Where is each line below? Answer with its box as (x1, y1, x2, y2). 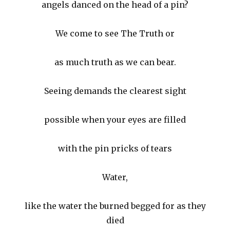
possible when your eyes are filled (44, 114, 186, 125)
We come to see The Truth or (55, 28, 175, 39)
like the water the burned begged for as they (24, 201, 206, 212)
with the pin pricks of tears (58, 143, 172, 154)
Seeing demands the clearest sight (44, 86, 186, 97)
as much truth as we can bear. (54, 57, 176, 68)
